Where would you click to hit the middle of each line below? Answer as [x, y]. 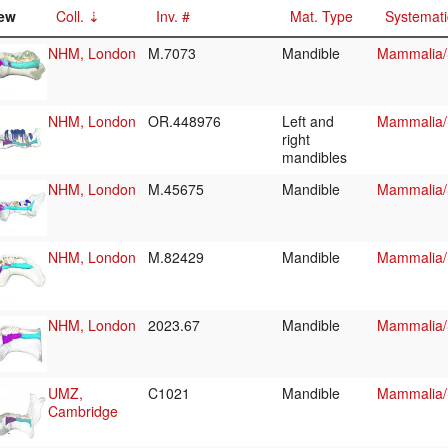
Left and [308, 121]
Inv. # [173, 16]
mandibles [316, 157]
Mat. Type [321, 16]
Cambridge [83, 411]
